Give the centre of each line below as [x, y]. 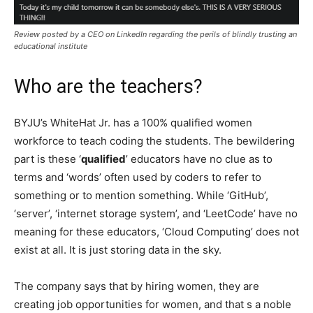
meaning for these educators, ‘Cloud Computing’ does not [156, 231]
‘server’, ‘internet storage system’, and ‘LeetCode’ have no [156, 213]
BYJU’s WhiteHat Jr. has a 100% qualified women [133, 122]
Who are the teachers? [108, 86]
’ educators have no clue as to [199, 159]
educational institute [51, 46]
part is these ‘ [48, 159]
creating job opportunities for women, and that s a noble [153, 304]
